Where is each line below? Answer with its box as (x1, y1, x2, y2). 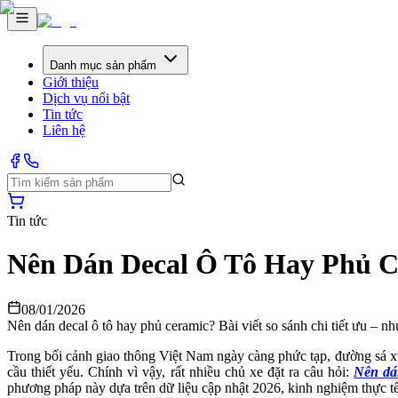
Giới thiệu (43, 75, 99, 90)
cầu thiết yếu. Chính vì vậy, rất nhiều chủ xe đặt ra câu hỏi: (7, 363, 354, 379)
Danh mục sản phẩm (50, 59, 156, 72)
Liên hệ (43, 123, 85, 138)
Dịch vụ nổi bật (43, 91, 130, 106)
